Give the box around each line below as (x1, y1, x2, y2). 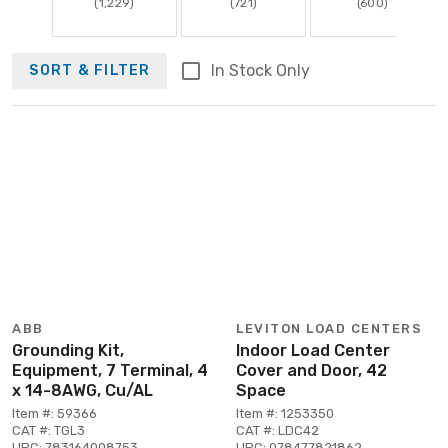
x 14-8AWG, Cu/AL (12, 380, 153, 400)
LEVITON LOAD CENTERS (236, 320, 422, 336)
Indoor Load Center (236, 340, 390, 360)
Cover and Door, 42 (236, 360, 387, 380)
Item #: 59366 (12, 405, 97, 421)
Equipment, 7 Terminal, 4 (12, 360, 208, 380)
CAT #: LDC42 (236, 422, 319, 438)
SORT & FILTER (29, 62, 151, 80)
